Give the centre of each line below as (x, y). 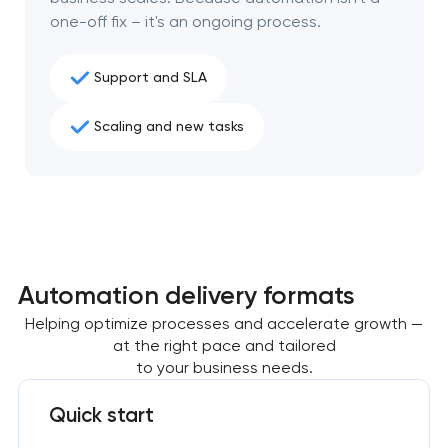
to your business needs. (224, 367)
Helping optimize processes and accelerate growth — (224, 323)
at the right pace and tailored (224, 345)
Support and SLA (150, 78)
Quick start (101, 415)
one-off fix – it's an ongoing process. (185, 22)
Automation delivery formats (186, 294)
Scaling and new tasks (168, 127)
